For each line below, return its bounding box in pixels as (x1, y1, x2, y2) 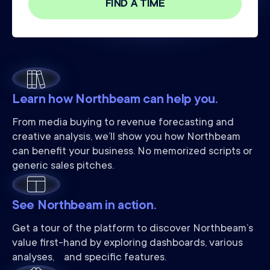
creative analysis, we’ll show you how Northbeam (12, 131, 240, 143)
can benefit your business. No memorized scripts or (12, 146, 253, 158)
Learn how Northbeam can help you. (12, 93, 218, 107)
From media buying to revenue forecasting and (12, 117, 234, 129)
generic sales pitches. (12, 160, 114, 172)
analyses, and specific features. (12, 252, 166, 264)
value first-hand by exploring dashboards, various (12, 237, 243, 250)
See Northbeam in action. (12, 199, 157, 213)
